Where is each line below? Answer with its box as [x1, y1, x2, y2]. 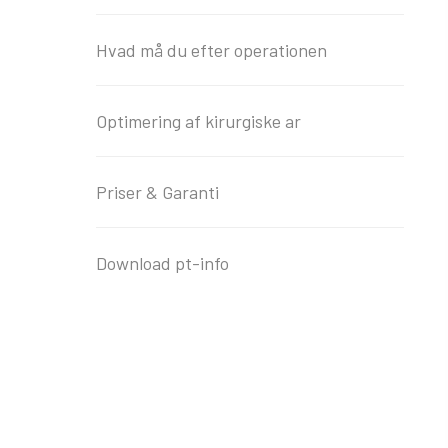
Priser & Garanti [95, 181, 219, 203]
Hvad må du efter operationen [95, 39, 327, 61]
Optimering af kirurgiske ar [95, 110, 301, 132]
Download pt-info [95, 252, 229, 274]
